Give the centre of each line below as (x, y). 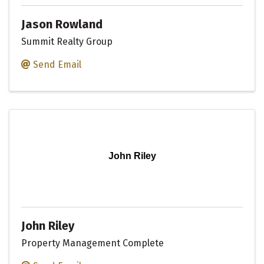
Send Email (57, 64)
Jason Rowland (62, 24)
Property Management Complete (93, 243)
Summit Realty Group (67, 41)
